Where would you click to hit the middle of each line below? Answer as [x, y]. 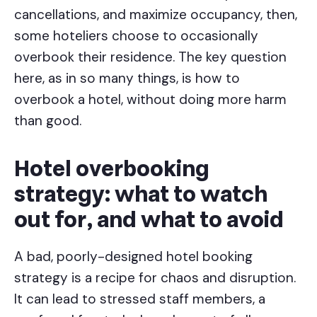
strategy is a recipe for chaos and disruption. [155, 277]
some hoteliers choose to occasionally [136, 35]
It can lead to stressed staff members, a [140, 299]
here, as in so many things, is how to [127, 78]
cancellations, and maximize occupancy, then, [156, 14]
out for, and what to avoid [149, 220]
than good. [48, 120]
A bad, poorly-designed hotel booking [133, 256]
